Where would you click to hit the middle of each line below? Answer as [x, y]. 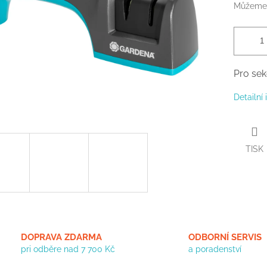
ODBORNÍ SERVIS [225, 237]
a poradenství [215, 249]
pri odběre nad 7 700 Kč [68, 249]
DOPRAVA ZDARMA [61, 237]
